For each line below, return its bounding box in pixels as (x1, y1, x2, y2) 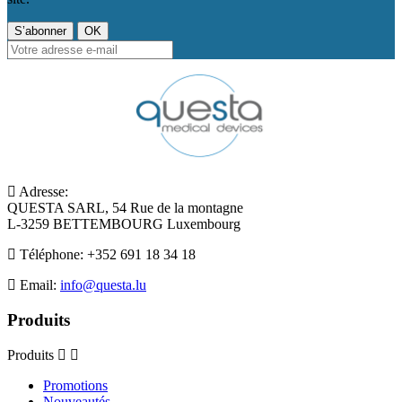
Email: (16, 277, 60, 293)
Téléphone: (16, 247, 87, 263)
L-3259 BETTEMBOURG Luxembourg (7, 216, 240, 232)
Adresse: (16, 184, 68, 200)
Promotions (43, 377, 108, 393)
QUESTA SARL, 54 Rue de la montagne (7, 200, 243, 216)
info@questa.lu (60, 277, 146, 293)
